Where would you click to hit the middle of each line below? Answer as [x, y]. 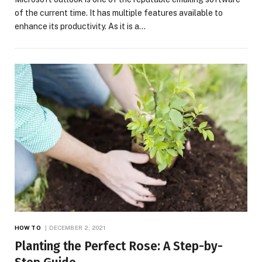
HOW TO [28, 227]
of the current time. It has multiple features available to [119, 13]
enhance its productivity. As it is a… [80, 27]
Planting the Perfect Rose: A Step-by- [119, 246]
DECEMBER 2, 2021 [77, 227]
